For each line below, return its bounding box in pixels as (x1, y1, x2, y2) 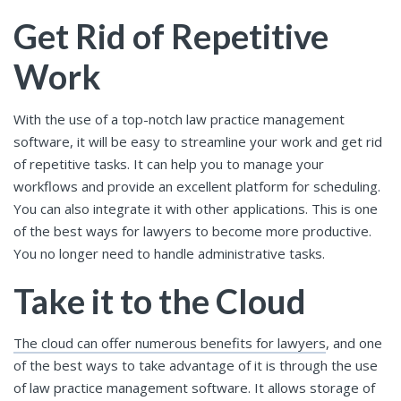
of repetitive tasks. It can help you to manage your (13, 154, 324, 173)
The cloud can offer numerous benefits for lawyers (13, 334, 326, 353)
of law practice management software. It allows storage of (13, 379, 375, 397)
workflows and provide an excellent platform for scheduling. (13, 176, 380, 195)
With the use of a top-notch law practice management (13, 109, 345, 128)
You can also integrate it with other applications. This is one (13, 199, 378, 218)
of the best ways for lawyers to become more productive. (13, 221, 371, 240)
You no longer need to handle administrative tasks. (13, 243, 325, 262)
